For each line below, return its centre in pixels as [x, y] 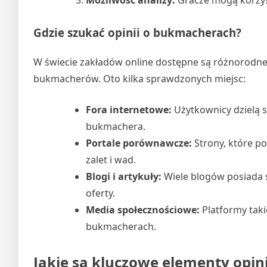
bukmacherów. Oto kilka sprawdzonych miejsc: [139, 79]
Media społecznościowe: [143, 210]
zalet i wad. [111, 160]
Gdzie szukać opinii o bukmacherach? [137, 33]
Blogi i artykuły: [124, 177]
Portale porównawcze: [139, 143]
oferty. [100, 193]
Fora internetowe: [129, 110]
